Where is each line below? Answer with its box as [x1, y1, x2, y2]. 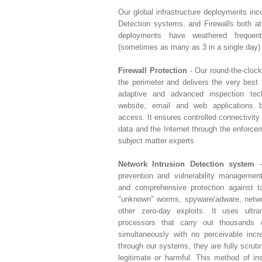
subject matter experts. [118, 136, 196, 145]
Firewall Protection [118, 65, 187, 75]
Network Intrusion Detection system [118, 159, 255, 168]
